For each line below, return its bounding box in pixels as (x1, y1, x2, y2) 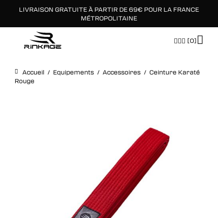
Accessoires (103, 68, 141, 76)
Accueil (22, 68, 44, 76)
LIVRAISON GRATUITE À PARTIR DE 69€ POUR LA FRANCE (19, 5, 199, 13)
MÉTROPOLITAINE (81, 14, 137, 22)
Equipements (53, 68, 94, 76)
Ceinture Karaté (149, 68, 200, 76)
